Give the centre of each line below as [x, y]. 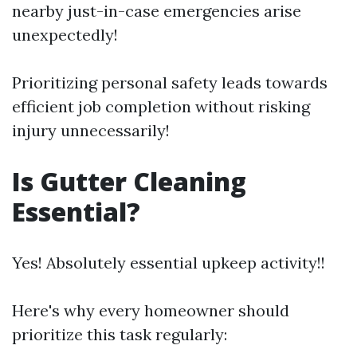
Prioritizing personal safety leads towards [170, 82]
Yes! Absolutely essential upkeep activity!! [169, 263]
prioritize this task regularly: [120, 334]
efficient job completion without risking [161, 106]
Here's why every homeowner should [151, 310]
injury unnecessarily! [91, 130]
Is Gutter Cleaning [129, 181]
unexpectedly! [65, 35]
